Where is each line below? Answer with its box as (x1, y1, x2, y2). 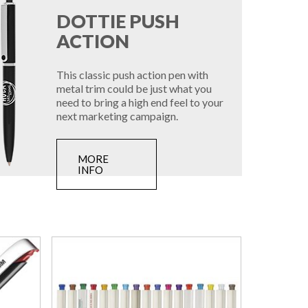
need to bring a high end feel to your (56, 95, 223, 109)
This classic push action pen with (56, 67, 208, 81)
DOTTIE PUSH (56, 9, 179, 32)
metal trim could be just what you (56, 81, 212, 95)
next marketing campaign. (56, 109, 178, 122)
